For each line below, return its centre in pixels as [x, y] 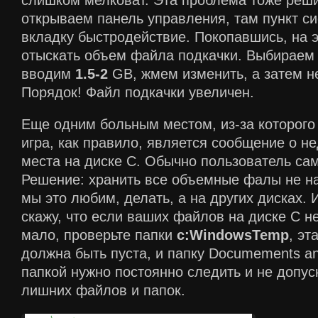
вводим [48, 73]
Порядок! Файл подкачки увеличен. [138, 92]
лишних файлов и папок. [103, 290]
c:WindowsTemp [233, 235]
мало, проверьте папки [99, 235]
